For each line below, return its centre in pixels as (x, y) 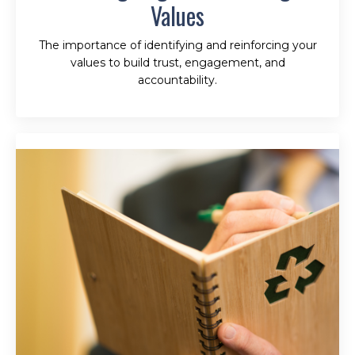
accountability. (177, 80)
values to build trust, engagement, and (177, 63)
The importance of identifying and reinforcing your (177, 46)
